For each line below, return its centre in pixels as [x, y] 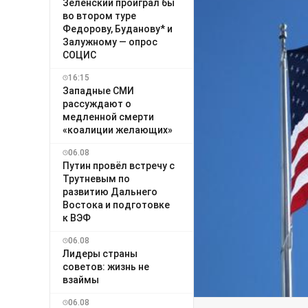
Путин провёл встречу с [119, 165]
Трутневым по [96, 178]
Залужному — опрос [110, 42]
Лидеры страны [100, 253]
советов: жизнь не [106, 266]
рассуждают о [97, 103]
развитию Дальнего [110, 191]
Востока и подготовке [116, 205]
